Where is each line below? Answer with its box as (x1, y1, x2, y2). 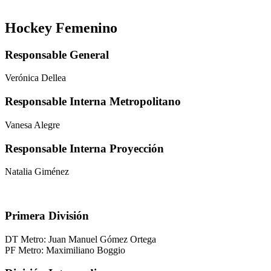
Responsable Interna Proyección (5, 142, 164, 155)
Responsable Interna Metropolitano (5, 95, 181, 108)
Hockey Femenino (5, 19, 117, 36)
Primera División (5, 209, 89, 222)
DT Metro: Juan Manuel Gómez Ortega (5, 233, 156, 244)
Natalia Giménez (5, 166, 69, 177)
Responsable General (5, 48, 109, 61)
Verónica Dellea (5, 73, 66, 83)
